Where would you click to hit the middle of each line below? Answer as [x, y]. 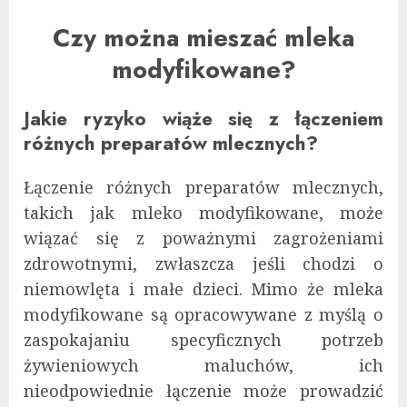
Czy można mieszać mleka [203, 38]
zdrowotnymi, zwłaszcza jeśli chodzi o [203, 263]
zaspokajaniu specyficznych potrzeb [203, 339]
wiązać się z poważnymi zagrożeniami [203, 238]
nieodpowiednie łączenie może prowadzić [203, 390]
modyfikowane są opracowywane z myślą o [203, 314]
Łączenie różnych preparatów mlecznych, [203, 187]
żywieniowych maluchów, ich [203, 365]
